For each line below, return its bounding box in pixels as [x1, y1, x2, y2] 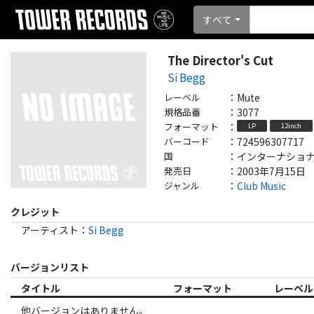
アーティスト [21, 222, 78, 237]
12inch [281, 121, 301, 131]
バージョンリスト [11, 259, 89, 274]
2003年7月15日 [237, 163, 306, 178]
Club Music [237, 178, 286, 193]
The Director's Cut [168, 51, 273, 69]
